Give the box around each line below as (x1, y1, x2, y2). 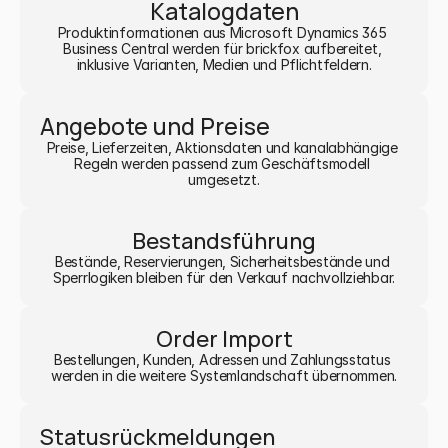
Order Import (155, 324, 293, 354)
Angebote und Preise (40, 110, 270, 142)
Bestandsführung (132, 226, 316, 256)
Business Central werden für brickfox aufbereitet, (62, 40, 382, 57)
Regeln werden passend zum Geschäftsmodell (74, 155, 370, 172)
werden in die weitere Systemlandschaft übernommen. (50, 367, 397, 384)
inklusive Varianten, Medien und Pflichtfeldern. (76, 56, 372, 73)
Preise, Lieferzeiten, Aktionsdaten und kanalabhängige (46, 139, 398, 156)
